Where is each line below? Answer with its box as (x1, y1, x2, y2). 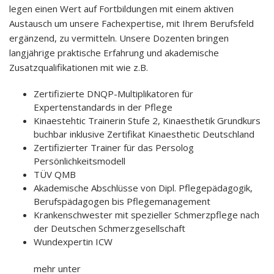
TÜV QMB (34, 168, 76, 180)
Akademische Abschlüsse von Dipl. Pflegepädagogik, (34, 182, 253, 194)
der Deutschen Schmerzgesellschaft (34, 222, 185, 234)
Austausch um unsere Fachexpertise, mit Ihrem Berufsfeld (9, 17, 254, 29)
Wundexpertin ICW (34, 235, 113, 248)
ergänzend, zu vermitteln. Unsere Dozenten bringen (9, 32, 229, 44)
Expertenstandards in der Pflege (34, 101, 172, 113)
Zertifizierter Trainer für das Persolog (34, 141, 194, 154)
